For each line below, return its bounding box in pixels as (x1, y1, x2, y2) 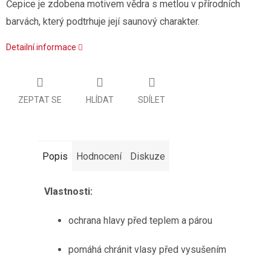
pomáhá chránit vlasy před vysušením (68, 244, 226, 256)
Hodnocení (76, 151, 122, 163)
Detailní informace (6, 42, 76, 52)
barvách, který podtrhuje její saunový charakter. (6, 15, 200, 27)
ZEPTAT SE (18, 95, 62, 105)
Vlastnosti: (44, 186, 93, 198)
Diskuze (129, 151, 165, 163)
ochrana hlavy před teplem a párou (68, 215, 212, 227)
